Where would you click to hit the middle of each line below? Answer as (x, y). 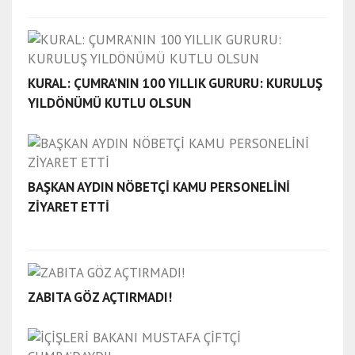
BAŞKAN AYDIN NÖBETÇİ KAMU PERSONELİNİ (159, 187)
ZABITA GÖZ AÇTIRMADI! (100, 298)
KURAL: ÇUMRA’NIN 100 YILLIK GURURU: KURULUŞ (175, 83)
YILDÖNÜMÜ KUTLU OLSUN (109, 103)
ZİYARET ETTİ (69, 206)
